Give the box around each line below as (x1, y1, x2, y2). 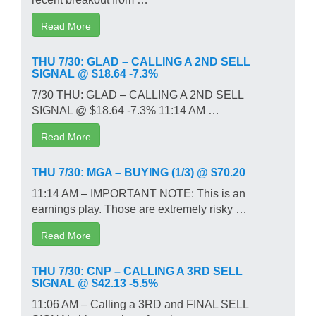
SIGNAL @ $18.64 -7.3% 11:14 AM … (32, 103, 219, 115)
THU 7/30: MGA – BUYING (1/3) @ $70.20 (32, 165, 245, 177)
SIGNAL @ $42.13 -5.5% (32, 276, 158, 288)
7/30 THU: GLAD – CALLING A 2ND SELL (32, 87, 243, 99)
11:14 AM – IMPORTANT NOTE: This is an (32, 186, 245, 198)
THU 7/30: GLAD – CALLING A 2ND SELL (32, 54, 250, 66)
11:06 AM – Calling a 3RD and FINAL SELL (32, 297, 248, 309)
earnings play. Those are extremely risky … (32, 202, 247, 214)
